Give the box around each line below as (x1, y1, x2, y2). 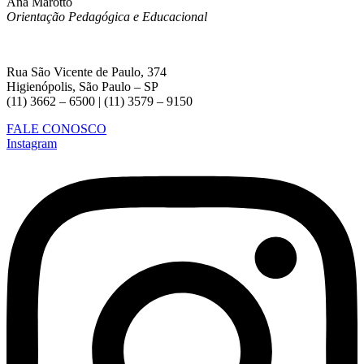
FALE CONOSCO (6, 121, 106, 136)
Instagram (6, 136, 57, 150)
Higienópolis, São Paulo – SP (6, 79, 158, 93)
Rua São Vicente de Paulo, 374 (6, 64, 167, 79)
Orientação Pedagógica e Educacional (6, 9, 207, 24)
